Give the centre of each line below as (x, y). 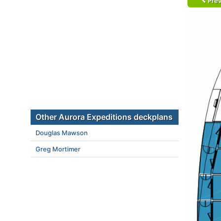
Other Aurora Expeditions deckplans (104, 117)
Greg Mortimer (58, 149)
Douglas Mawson (62, 133)
